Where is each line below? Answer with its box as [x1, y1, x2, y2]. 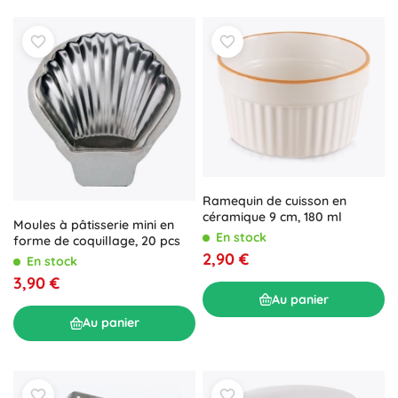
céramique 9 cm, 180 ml [203, 209, 342, 226]
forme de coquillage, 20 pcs [13, 232, 180, 249]
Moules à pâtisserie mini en [13, 216, 174, 233]
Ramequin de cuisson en [203, 193, 346, 210]
